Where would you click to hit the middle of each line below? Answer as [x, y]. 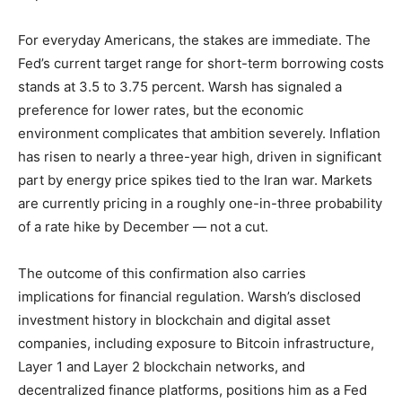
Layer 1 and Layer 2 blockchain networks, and [162, 366]
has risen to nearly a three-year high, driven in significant [200, 156]
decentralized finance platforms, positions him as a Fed [192, 389]
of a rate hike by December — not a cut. [143, 226]
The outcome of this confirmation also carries [162, 273]
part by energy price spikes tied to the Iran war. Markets [195, 179]
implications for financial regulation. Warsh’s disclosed [189, 296]
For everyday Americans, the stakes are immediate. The [194, 39]
